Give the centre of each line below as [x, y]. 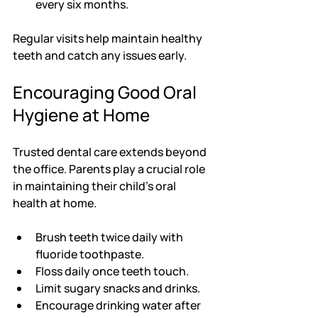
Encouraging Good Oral [106, 92]
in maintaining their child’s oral [95, 186]
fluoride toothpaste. [90, 254]
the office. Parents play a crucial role [110, 169]
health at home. [55, 203]
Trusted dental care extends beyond [111, 152]
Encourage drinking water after [119, 306]
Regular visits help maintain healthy [109, 39]
